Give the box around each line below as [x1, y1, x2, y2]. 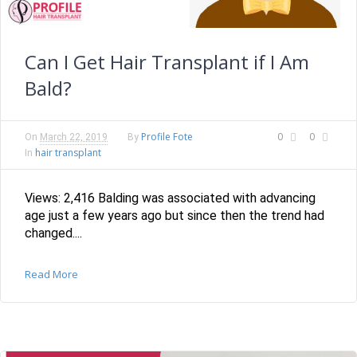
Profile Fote [141, 129, 193, 143]
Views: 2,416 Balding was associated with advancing [25, 190, 316, 206]
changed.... [25, 225, 82, 241]
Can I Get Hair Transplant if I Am [25, 48, 309, 75]
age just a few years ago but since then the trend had [25, 207, 324, 223]
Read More [25, 266, 78, 281]
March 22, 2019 [40, 131, 108, 143]
